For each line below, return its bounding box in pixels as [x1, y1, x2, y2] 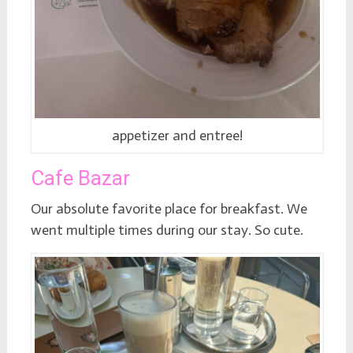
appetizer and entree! [111, 126, 243, 144]
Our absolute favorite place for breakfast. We [30, 199, 307, 217]
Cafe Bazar [30, 165, 130, 190]
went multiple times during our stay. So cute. [30, 221, 303, 239]
